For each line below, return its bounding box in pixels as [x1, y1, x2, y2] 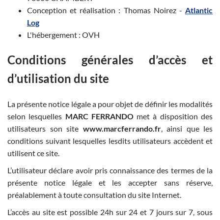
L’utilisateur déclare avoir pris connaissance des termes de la [7, 165, 213, 175]
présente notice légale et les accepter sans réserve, [7, 177, 213, 187]
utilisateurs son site [7, 123, 83, 133]
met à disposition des [133, 111, 213, 121]
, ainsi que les [161, 123, 213, 133]
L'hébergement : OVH [27, 29, 100, 39]
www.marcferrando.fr [82, 123, 161, 133]
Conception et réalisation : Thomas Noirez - [27, 5, 185, 15]
